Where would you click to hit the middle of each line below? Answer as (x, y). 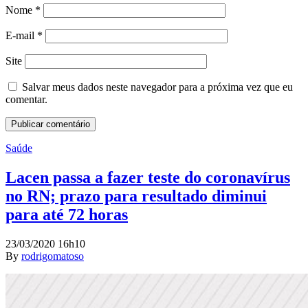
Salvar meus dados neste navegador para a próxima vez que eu (157, 87)
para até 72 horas (67, 215)
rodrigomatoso (53, 256)
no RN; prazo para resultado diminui (136, 196)
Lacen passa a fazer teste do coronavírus (148, 178)
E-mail (21, 36)
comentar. (26, 100)
